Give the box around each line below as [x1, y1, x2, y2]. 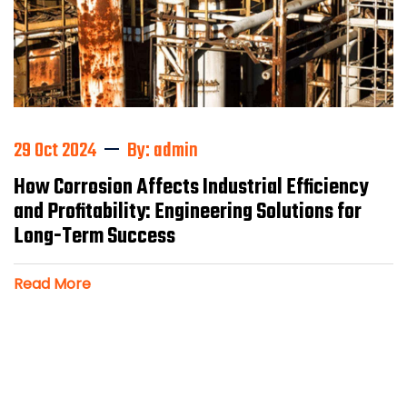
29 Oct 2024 [14, 135, 96, 167]
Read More [14, 273, 91, 295]
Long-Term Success [14, 221, 175, 254]
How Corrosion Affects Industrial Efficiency [14, 172, 368, 205]
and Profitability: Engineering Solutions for [14, 196, 362, 230]
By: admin [127, 135, 198, 167]
